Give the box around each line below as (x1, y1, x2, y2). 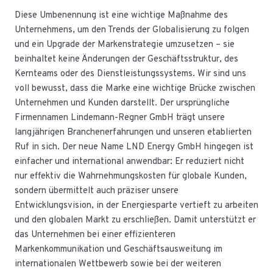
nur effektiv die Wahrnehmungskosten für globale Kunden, (15, 171, 247, 182)
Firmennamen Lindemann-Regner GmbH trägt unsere (15, 112, 225, 124)
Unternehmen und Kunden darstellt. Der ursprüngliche (15, 97, 230, 109)
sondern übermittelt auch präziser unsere (15, 185, 179, 197)
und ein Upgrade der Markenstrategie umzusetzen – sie (15, 39, 235, 51)
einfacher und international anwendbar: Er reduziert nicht (15, 156, 244, 168)
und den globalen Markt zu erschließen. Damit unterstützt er (15, 214, 256, 226)
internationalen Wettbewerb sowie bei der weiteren (15, 258, 221, 270)
